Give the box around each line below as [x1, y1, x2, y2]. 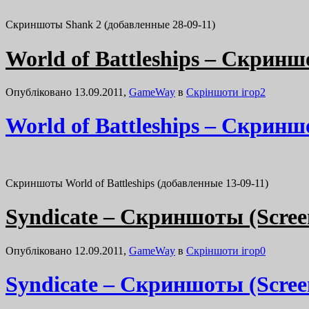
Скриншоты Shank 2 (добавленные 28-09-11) [6, 19, 215, 31]
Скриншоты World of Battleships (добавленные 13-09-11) [6, 177, 274, 189]
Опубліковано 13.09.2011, [6, 86, 129, 98]
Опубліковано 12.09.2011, [6, 244, 129, 257]
